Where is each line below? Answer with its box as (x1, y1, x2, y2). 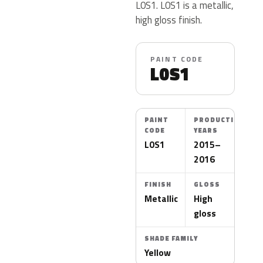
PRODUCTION (194, 115, 245, 124)
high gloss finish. (136, 12, 202, 27)
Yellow (144, 245, 171, 259)
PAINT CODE (150, 53, 204, 65)
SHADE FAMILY (144, 234, 198, 243)
